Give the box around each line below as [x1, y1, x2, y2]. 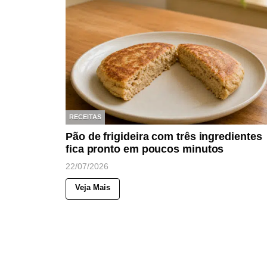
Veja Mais [75, 182, 110, 192]
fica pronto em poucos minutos [66, 142, 224, 155]
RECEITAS [69, 113, 101, 121]
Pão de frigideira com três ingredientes [66, 130, 262, 142]
